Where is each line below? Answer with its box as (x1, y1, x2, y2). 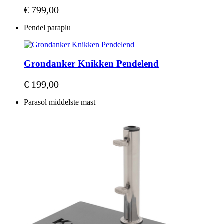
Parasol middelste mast (24, 98, 95, 107)
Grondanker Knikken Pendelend (24, 58, 159, 69)
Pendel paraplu (24, 23, 71, 32)
